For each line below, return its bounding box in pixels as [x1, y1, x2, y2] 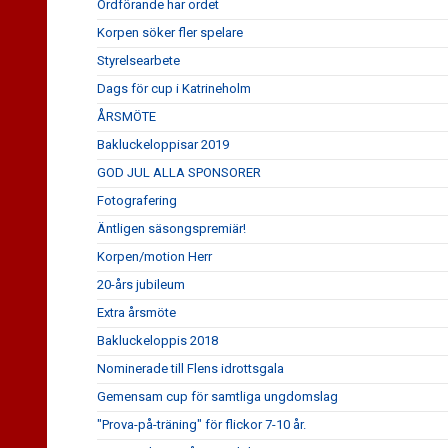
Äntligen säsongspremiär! [97, 221, 246, 236]
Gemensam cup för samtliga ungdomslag [97, 389, 338, 404]
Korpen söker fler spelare [97, 25, 243, 40]
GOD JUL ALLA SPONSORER [97, 165, 261, 180]
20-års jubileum [97, 277, 185, 292]
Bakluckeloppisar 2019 [97, 137, 229, 152]
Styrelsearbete [97, 53, 180, 68]
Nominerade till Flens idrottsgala [97, 361, 284, 376]
